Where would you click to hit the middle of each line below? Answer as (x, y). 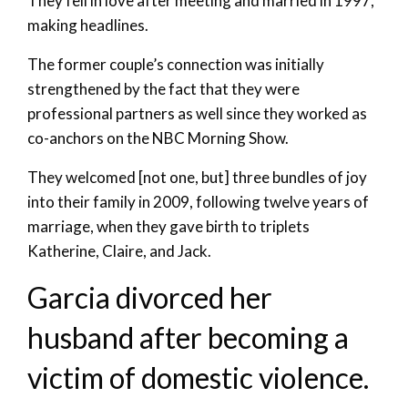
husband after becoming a (188, 338)
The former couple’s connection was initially (176, 65)
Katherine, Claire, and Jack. (119, 251)
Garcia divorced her (150, 298)
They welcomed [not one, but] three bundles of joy (197, 178)
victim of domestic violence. (198, 378)
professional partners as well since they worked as (197, 114)
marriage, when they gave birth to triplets (168, 227)
